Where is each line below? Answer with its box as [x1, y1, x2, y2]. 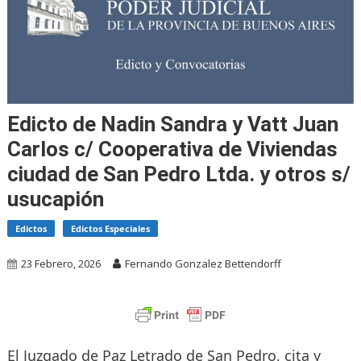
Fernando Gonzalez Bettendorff [124, 256, 281, 272]
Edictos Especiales [70, 222, 150, 235]
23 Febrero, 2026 [20, 256, 101, 272]
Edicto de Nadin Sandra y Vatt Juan [6, 112, 338, 137]
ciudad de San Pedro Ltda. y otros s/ [6, 162, 351, 187]
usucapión [6, 187, 104, 212]
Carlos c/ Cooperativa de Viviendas [6, 137, 338, 162]
